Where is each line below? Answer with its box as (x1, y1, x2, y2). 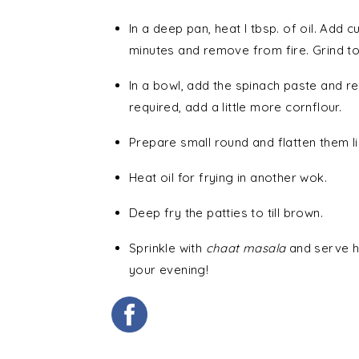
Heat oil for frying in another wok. (129, 170, 327, 186)
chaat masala (205, 240, 286, 256)
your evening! (129, 262, 209, 278)
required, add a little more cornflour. (129, 99, 342, 115)
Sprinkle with (129, 240, 206, 256)
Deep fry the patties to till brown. (129, 205, 323, 221)
